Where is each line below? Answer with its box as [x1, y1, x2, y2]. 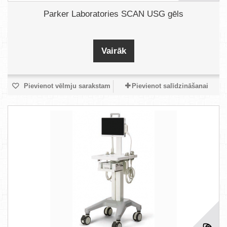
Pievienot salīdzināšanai [131, 82, 208, 90]
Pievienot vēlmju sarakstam [21, 82, 110, 90]
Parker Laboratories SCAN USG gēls [44, 9, 183, 19]
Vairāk [101, 46, 126, 56]
